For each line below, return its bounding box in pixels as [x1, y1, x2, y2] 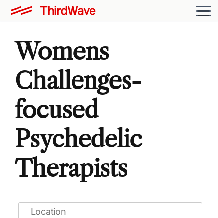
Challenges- [15, 66, 142, 95]
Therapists [15, 153, 127, 182]
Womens [15, 36, 109, 66]
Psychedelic [15, 124, 142, 153]
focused [15, 95, 98, 124]
